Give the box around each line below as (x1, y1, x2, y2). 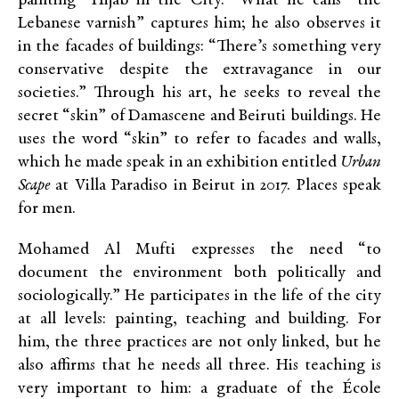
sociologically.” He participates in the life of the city (18, 288, 381, 305)
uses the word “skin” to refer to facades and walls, (18, 131, 381, 148)
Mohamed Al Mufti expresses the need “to (18, 241, 381, 258)
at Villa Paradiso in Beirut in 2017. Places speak (50, 177, 381, 194)
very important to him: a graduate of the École (18, 380, 381, 397)
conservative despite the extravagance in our (18, 61, 381, 78)
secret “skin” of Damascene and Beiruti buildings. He (18, 108, 381, 125)
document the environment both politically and (18, 265, 381, 281)
